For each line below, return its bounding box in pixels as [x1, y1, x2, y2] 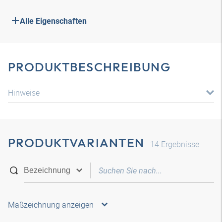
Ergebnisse [159, 139, 199, 150]
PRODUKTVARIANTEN [8, 135, 144, 151]
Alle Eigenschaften [20, 16, 87, 26]
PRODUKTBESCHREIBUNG [8, 59, 170, 75]
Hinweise [8, 87, 40, 98]
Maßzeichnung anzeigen [8, 199, 94, 210]
